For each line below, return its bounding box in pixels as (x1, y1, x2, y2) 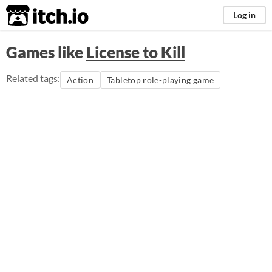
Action (67, 75, 94, 85)
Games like (6, 42, 86, 62)
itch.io (5, 4, 59, 28)
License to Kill (86, 42, 185, 62)
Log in (233, 10, 256, 20)
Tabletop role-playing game (107, 75, 214, 85)
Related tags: (6, 72, 60, 84)
